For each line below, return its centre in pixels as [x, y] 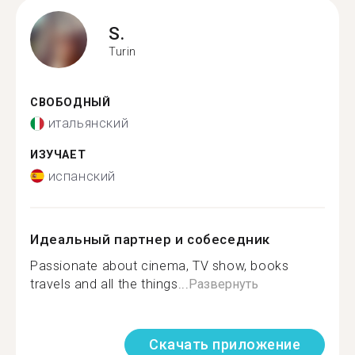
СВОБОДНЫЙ [71, 102]
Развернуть [224, 284]
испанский [82, 176]
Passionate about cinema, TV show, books [160, 265]
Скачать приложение [225, 344]
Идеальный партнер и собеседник [150, 239]
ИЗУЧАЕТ [58, 155]
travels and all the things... [110, 284]
